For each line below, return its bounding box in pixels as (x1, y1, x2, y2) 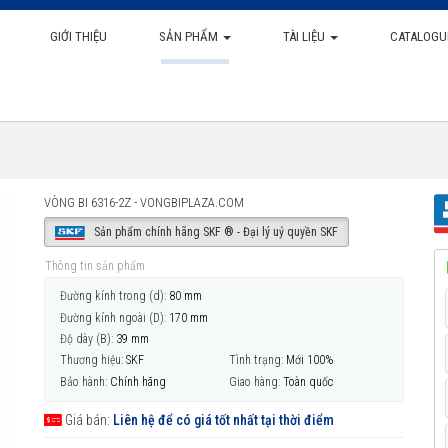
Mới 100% (286, 353, 333, 368)
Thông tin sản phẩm (45, 259, 145, 273)
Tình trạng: (229, 353, 283, 368)
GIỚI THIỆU (49, 29, 107, 44)
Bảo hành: (60, 374, 107, 389)
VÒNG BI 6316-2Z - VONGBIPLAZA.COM (44, 195, 244, 210)
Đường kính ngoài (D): (60, 310, 166, 325)
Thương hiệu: (60, 353, 123, 368)
